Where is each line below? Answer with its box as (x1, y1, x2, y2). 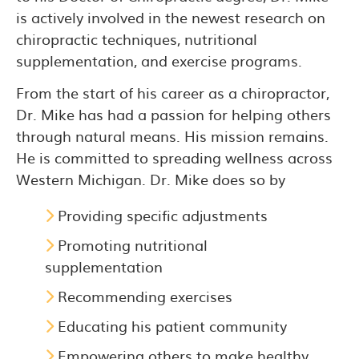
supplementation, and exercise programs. (16, 49, 302, 71)
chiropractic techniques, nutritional (16, 27, 257, 50)
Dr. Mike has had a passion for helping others (16, 103, 331, 125)
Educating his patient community (54, 314, 287, 337)
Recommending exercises (54, 284, 232, 307)
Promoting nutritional (54, 233, 208, 256)
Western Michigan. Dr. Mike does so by (16, 167, 285, 190)
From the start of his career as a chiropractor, (16, 81, 329, 103)
